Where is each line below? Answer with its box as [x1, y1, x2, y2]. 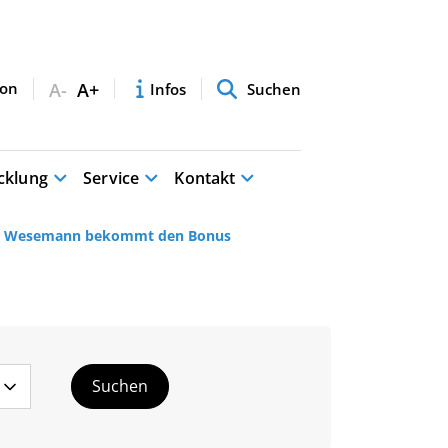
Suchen [247, 50, 301, 71]
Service [83, 138, 140, 161]
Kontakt [174, 138, 236, 161]
